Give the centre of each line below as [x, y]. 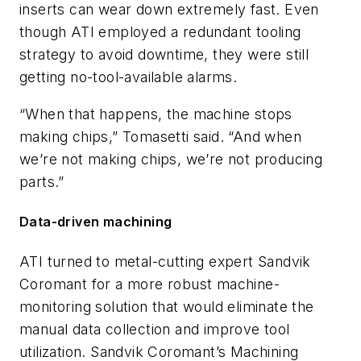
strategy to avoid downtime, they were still [164, 55]
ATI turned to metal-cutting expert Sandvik [165, 261]
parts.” [42, 181]
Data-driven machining [96, 222]
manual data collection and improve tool [155, 329]
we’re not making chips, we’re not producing [171, 159]
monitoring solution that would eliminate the [167, 306]
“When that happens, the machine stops [156, 114]
